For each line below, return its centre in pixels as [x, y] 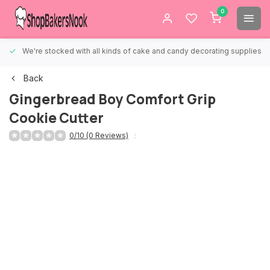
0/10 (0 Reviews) [99, 135]
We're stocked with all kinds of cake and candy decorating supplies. [143, 51]
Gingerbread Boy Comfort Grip [112, 99]
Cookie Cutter [56, 118]
